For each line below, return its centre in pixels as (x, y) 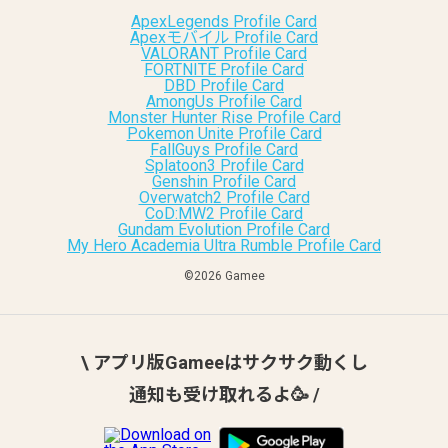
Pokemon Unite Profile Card (224, 133)
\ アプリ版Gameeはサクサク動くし (224, 362)
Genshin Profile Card (224, 181)
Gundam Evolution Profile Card (224, 229)
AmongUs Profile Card (224, 101)
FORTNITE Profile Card (224, 69)
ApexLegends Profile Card (224, 21)
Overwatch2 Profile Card (224, 197)
